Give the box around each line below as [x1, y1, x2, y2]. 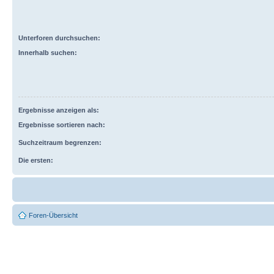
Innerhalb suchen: [18, 49, 77, 56]
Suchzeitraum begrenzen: [18, 139, 102, 146]
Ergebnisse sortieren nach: [18, 121, 105, 128]
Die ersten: [18, 157, 53, 164]
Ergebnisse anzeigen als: [18, 106, 99, 114]
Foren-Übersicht [29, 212, 78, 219]
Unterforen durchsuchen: [18, 34, 100, 42]
